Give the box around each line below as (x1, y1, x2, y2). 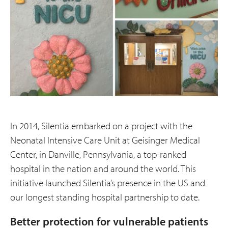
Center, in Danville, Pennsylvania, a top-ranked (10, 148, 186, 160)
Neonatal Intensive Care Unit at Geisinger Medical (10, 133, 200, 146)
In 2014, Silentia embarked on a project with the (10, 119, 192, 132)
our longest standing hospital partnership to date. (10, 190, 199, 203)
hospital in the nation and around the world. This (10, 162, 196, 175)
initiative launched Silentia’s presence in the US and (10, 176, 205, 189)
